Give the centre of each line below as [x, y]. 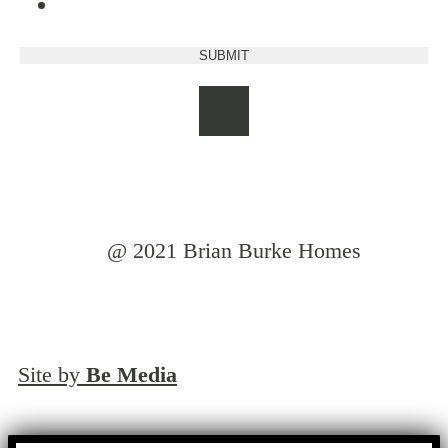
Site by [52, 375]
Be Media [131, 375]
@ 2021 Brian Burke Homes [234, 250]
